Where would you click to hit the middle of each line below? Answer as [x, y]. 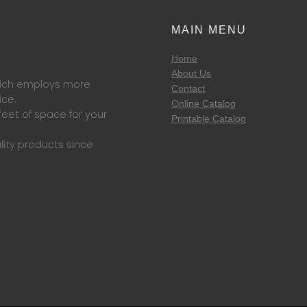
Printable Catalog [209, 119]
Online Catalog [204, 104]
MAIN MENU [209, 30]
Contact [188, 89]
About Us [192, 74]
